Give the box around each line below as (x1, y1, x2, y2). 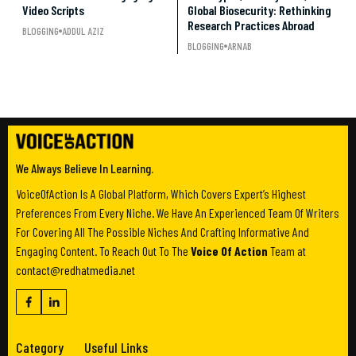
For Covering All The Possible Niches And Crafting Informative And (16, 224, 309, 240)
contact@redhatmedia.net (16, 262, 135, 278)
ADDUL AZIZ (62, 24, 104, 37)
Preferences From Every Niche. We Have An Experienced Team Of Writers (16, 205, 339, 221)
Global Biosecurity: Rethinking (188, 2, 331, 17)
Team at (268, 243, 306, 259)
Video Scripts (22, 2, 84, 17)
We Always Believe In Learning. (16, 161, 153, 176)
